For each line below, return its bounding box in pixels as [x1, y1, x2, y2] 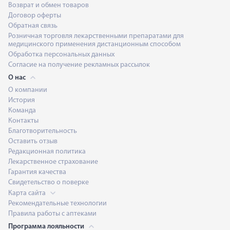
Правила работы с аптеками [8, 210, 97, 218]
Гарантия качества [8, 168, 66, 176]
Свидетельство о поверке [8, 179, 89, 186]
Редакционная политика [8, 148, 86, 156]
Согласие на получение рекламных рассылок [8, 61, 150, 69]
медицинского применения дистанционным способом [8, 41, 181, 48]
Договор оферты [8, 12, 61, 20]
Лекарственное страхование [8, 158, 98, 166]
